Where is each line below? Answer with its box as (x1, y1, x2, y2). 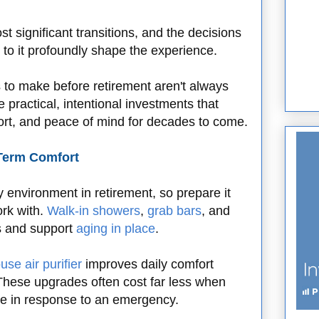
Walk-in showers (47, 204, 140, 219)
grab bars (147, 204, 202, 219)
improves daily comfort (82, 257, 214, 272)
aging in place (76, 221, 155, 236)
